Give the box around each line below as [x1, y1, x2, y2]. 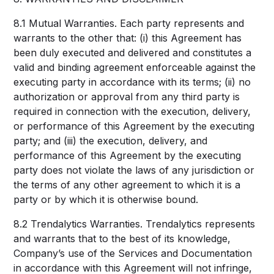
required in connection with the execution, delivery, [13, 105, 251, 117]
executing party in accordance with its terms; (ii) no [13, 76, 251, 88]
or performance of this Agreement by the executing [13, 120, 255, 132]
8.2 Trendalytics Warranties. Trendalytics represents [13, 218, 256, 230]
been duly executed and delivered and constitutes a [13, 46, 252, 59]
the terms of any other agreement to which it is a [13, 179, 241, 191]
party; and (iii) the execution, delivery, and [13, 135, 208, 147]
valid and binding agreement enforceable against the [13, 61, 256, 73]
